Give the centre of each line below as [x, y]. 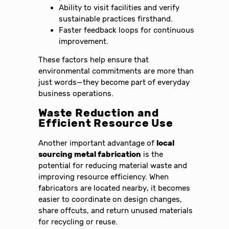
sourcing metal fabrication [90, 154]
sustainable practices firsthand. [116, 19]
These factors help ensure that [94, 60]
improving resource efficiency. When [104, 177]
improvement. [84, 41]
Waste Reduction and [99, 113]
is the [152, 154]
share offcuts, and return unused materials [116, 210]
